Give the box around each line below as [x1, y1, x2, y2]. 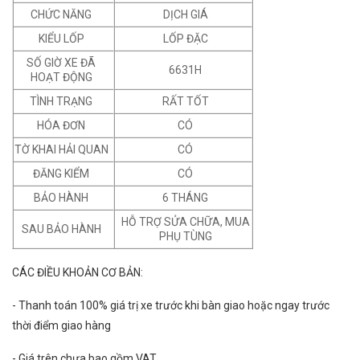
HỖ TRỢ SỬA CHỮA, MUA [121, 215, 250, 229]
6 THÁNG [162, 191, 209, 205]
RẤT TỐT [162, 95, 209, 108]
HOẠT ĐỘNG [30, 71, 92, 84]
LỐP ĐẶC [162, 32, 208, 46]
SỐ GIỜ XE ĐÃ [27, 56, 96, 70]
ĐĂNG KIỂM [33, 167, 90, 181]
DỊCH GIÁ [162, 8, 208, 22]
